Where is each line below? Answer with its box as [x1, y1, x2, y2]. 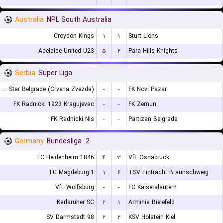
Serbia [15, 68, 35, 79]
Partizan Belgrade [128, 114, 177, 124]
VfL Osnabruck [128, 153, 169, 162]
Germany [15, 136, 44, 147]
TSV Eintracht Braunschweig [128, 168, 209, 177]
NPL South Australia [47, 14, 111, 25]
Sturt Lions [128, 31, 158, 41]
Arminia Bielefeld [128, 198, 175, 207]
